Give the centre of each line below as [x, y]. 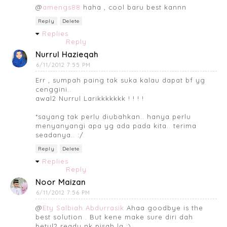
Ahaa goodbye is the [164, 207]
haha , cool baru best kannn [134, 7]
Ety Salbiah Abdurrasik [83, 207]
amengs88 [62, 7]
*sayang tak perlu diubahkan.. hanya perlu [113, 116]
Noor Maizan [61, 182]
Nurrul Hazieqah [67, 54]
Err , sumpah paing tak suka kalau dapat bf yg [120, 80]
